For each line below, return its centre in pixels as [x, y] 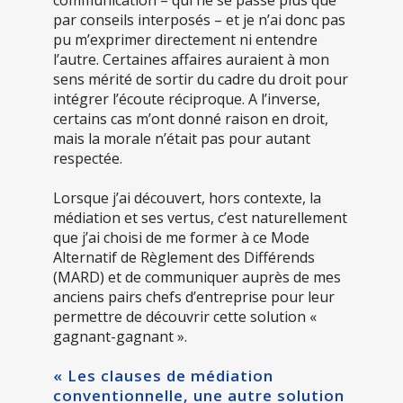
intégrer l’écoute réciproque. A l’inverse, [187, 99]
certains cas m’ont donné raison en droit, [191, 119]
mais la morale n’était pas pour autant [182, 139]
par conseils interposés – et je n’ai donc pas [199, 20]
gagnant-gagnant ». [120, 337]
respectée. [88, 159]
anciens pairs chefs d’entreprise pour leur [194, 297]
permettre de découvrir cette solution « [185, 317]
